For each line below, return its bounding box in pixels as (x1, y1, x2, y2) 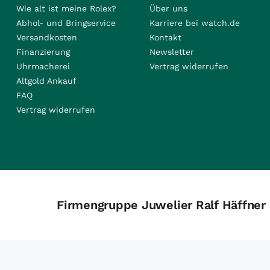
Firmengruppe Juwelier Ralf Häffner (57, 198, 266, 212)
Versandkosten (16, 33, 77, 42)
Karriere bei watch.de (149, 18, 240, 28)
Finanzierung (16, 47, 70, 57)
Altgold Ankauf (16, 76, 77, 86)
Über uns (149, 4, 187, 13)
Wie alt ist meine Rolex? (16, 4, 116, 13)
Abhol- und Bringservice (16, 18, 116, 28)
